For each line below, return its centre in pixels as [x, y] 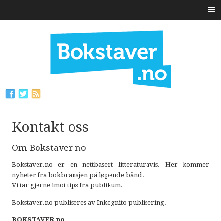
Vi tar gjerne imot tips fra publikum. [68, 185]
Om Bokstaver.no [49, 148]
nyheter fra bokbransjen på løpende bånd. [78, 175]
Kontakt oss [50, 127]
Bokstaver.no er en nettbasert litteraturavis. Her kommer [110, 165]
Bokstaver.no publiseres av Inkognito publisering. [89, 202]
